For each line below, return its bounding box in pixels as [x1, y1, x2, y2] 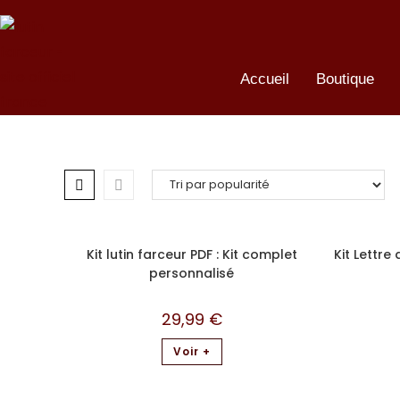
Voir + [172, 344, 211, 359]
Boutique [316, 71, 375, 87]
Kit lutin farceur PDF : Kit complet [86, 246, 297, 263]
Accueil [240, 71, 290, 87]
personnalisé [149, 264, 234, 282]
